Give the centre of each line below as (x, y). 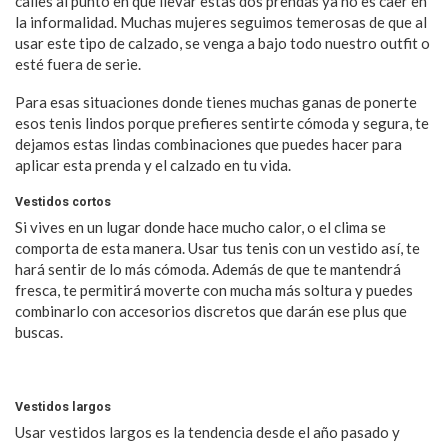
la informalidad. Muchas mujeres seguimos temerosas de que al (221, 22)
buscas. (39, 332)
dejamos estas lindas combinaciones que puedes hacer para (208, 144)
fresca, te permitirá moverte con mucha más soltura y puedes (214, 290)
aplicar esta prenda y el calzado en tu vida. (153, 165)
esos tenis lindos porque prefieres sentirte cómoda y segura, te (222, 123)
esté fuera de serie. (78, 64)
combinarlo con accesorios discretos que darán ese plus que (211, 311)
